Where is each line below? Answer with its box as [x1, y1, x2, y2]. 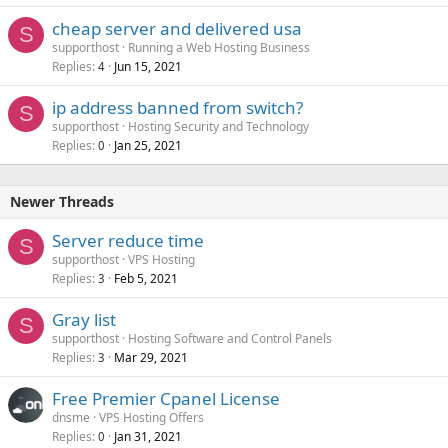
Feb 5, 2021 [114, 269, 178, 287]
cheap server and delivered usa [52, 16, 302, 40]
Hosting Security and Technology [128, 117, 309, 135]
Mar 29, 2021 [114, 348, 188, 366]
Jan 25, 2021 [114, 136, 182, 154]
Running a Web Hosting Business [128, 38, 310, 56]
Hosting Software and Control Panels [128, 329, 332, 347]
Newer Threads [10, 191, 114, 211]
